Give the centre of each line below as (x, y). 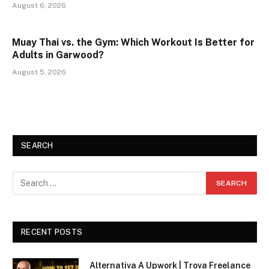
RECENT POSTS (52, 232)
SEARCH (37, 146)
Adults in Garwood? (58, 55)
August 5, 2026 (39, 72)
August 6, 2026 (39, 6)
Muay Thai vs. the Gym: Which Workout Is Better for (133, 43)
